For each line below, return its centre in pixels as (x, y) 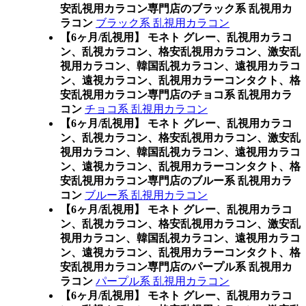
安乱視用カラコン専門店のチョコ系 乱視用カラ (176, 95)
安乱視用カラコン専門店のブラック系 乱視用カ (176, 9)
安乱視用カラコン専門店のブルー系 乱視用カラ (176, 181)
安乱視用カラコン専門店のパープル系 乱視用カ (176, 267)
